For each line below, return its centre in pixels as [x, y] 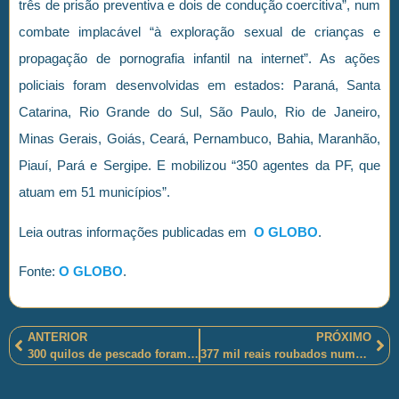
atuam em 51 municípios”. [94, 192]
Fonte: [39, 272]
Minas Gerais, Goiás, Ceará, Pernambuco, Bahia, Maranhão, [199, 139]
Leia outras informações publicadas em [136, 232]
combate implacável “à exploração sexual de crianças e [199, 32]
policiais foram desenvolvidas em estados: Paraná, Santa [199, 85]
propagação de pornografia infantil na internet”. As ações [199, 59]
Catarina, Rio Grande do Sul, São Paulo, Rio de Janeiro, [199, 112]
